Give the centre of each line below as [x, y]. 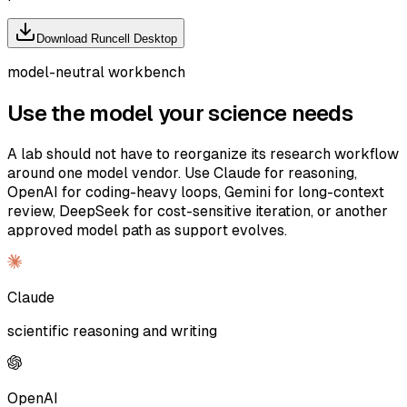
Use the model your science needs [180, 113]
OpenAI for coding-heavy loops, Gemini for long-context [196, 192]
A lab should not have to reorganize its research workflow [203, 154]
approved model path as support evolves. [147, 230]
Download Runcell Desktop [107, 39]
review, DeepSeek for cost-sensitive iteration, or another [198, 211]
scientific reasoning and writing [112, 331]
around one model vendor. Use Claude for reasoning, [182, 173]
